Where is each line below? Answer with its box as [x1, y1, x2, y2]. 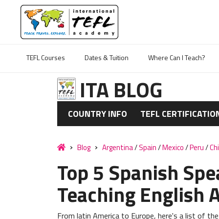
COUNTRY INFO [68, 107, 128, 120]
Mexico [162, 142, 184, 153]
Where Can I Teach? [148, 52, 205, 63]
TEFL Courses [26, 52, 65, 63]
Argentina [102, 142, 133, 153]
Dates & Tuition [85, 52, 129, 63]
